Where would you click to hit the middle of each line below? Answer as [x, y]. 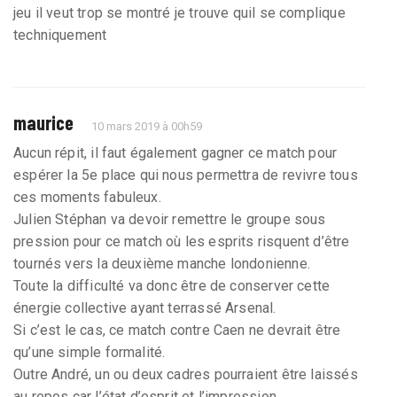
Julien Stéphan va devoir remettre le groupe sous [170, 219]
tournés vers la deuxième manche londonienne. [162, 263]
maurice [43, 122]
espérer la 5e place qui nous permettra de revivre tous [186, 175]
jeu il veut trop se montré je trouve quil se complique [179, 12]
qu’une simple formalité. [90, 352]
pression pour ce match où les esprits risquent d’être [182, 241]
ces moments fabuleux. [87, 197]
